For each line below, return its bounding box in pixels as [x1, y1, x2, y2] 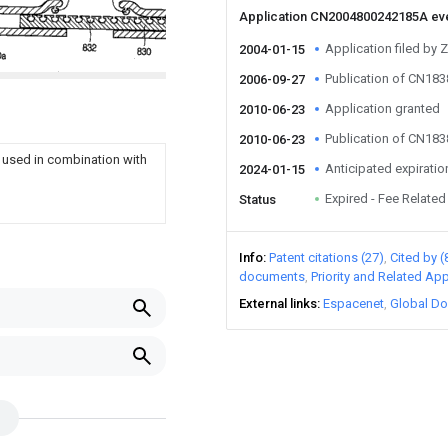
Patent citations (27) [269, 250, 384, 265]
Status [239, 192, 276, 207]
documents [239, 269, 305, 284]
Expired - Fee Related [325, 191, 446, 206]
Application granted [325, 101, 440, 116]
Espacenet [323, 296, 384, 311]
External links [239, 296, 317, 311]
